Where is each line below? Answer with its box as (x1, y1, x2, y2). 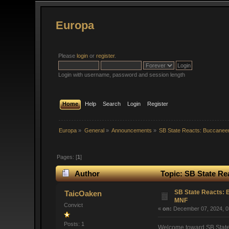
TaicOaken (64, 189, 102, 198)
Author (74, 169, 100, 178)
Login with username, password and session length (58, 72, 186, 78)
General (84, 127, 104, 133)
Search (102, 100, 121, 107)
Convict (64, 202, 83, 209)
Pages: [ (57, 153, 78, 160)
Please (58, 53, 77, 59)
